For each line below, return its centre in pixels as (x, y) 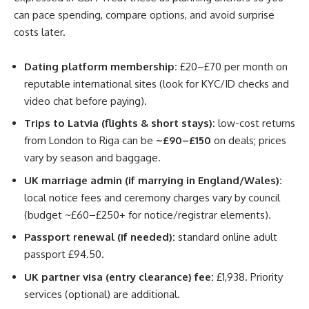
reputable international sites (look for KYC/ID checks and (157, 83)
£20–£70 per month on (232, 66)
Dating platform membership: (101, 66)
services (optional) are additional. (102, 294)
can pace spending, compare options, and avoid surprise (144, 14)
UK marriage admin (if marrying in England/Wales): (153, 180)
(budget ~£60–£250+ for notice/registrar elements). (148, 215)
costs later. (40, 32)
